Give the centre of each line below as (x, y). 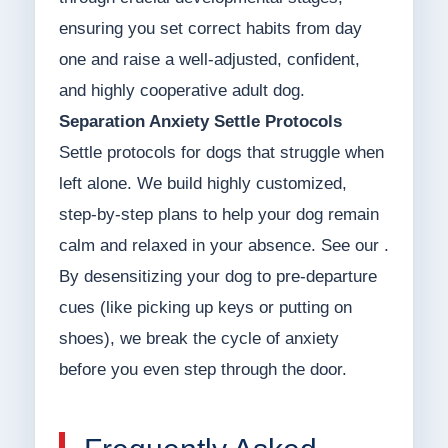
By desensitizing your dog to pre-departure (217, 277)
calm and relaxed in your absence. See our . (223, 246)
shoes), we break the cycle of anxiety (198, 339)
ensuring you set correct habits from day (210, 29)
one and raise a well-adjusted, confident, (209, 60)
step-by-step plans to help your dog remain (218, 215)
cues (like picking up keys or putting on (205, 308)
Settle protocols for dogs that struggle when (221, 153)
